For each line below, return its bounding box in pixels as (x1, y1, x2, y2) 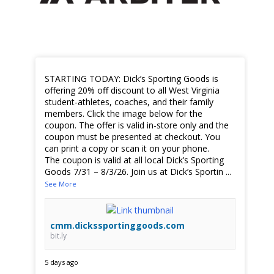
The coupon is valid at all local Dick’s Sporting (45, 154, 224, 166)
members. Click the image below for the (45, 108, 203, 120)
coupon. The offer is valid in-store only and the (45, 119, 229, 131)
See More (45, 179, 77, 189)
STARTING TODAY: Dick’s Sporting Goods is (45, 73, 219, 85)
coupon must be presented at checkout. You (45, 131, 221, 143)
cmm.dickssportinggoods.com (50, 220, 185, 232)
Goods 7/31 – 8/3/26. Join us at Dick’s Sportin (45, 166, 224, 178)
